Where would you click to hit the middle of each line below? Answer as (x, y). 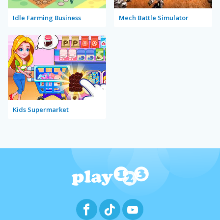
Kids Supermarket (41, 110)
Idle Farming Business (47, 18)
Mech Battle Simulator (154, 18)
